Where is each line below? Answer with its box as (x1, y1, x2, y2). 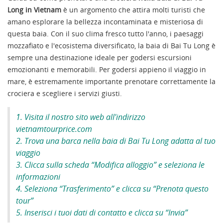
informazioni (16, 171, 60, 182)
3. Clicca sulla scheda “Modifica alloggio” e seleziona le (16, 159, 205, 170)
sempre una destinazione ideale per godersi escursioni (7, 52, 192, 62)
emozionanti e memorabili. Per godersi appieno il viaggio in (7, 64, 206, 74)
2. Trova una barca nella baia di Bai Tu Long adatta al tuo (16, 135, 216, 146)
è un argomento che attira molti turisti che (61, 4, 205, 14)
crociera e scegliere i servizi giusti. (7, 88, 122, 98)
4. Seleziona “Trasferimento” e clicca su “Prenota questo (16, 183, 209, 194)
